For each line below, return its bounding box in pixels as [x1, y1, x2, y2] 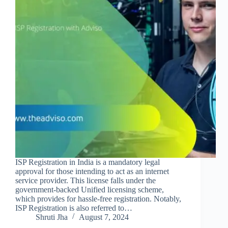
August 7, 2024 [79, 212, 129, 221]
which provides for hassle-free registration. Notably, [15, 194, 181, 203]
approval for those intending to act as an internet [15, 166, 169, 176]
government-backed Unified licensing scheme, [15, 185, 164, 194]
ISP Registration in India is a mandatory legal [15, 157, 160, 166]
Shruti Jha [36, 212, 68, 221]
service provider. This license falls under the [15, 176, 156, 185]
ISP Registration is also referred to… [15, 203, 132, 212]
